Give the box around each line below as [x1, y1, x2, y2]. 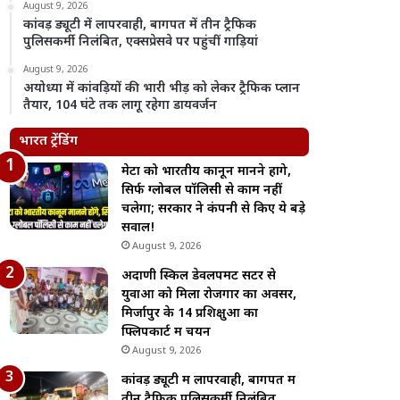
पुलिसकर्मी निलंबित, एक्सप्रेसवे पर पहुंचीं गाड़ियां [23, 34, 259, 51]
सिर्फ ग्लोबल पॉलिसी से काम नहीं [121, 182, 283, 199]
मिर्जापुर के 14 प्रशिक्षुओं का [121, 305, 259, 322]
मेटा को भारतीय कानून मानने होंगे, [121, 163, 292, 180]
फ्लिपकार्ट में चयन [121, 324, 212, 341]
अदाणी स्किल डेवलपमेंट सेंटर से [121, 268, 277, 285]
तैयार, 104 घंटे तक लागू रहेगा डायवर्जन [23, 97, 218, 114]
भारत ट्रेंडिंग [19, 133, 79, 150]
